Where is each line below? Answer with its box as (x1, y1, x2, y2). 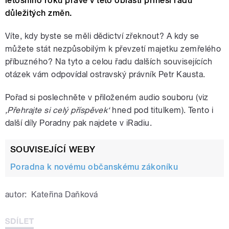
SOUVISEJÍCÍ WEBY (10, 144, 96, 155)
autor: (5, 189, 27, 199)
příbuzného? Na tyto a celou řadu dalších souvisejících (5, 57, 213, 67)
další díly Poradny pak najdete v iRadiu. (5, 118, 152, 128)
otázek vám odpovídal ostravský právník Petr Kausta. (5, 70, 205, 80)
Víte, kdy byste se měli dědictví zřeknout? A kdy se (5, 31, 199, 41)
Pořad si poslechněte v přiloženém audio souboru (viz (5, 93, 209, 103)
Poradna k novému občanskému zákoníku (10, 162, 178, 172)
